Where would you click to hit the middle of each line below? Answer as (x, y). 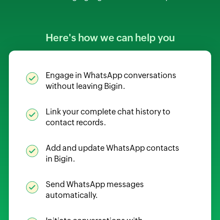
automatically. (71, 195)
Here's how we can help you (110, 38)
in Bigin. (60, 159)
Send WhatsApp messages (95, 184)
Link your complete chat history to (108, 112)
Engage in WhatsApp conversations (111, 75)
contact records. (76, 123)
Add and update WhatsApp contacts (112, 148)
